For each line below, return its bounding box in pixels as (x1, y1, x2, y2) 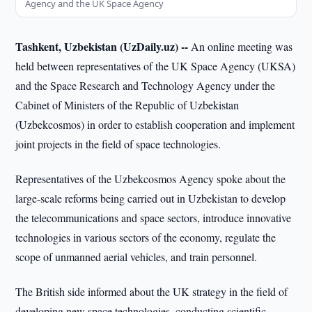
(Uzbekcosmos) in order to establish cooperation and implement (15, 117, 295, 132)
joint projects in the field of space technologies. (15, 136, 221, 151)
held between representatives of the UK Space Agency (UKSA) (15, 58, 296, 73)
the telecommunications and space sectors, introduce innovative (15, 210, 292, 225)
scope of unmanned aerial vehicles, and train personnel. (15, 249, 258, 264)
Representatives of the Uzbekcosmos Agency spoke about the (15, 171, 286, 186)
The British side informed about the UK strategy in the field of (15, 284, 288, 299)
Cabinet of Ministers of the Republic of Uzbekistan (15, 97, 240, 112)
